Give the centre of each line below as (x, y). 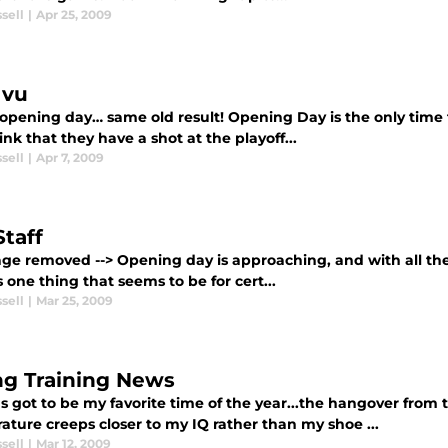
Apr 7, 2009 (70, 157)
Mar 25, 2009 (74, 300)
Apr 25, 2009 (74, 14)
